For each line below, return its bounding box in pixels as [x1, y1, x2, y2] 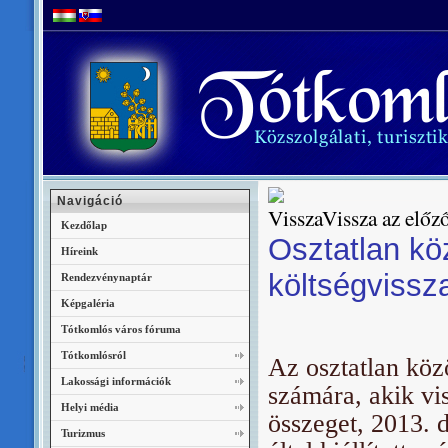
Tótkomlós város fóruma [61, 323, 181, 335]
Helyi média [61, 401, 119, 413]
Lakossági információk [61, 375, 171, 387]
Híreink [61, 245, 98, 257]
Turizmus [61, 427, 105, 439]
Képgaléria [61, 297, 115, 309]
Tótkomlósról [61, 349, 126, 361]
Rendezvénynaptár [61, 271, 152, 283]
